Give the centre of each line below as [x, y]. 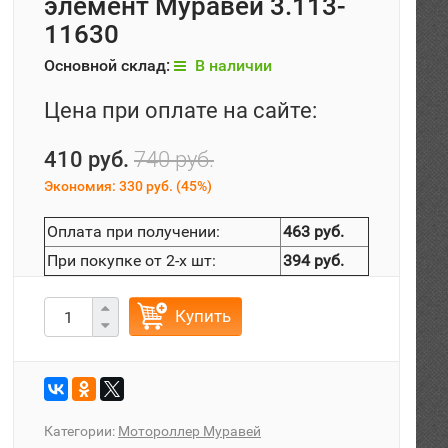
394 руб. [313, 260]
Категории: [81, 431]
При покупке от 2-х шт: [131, 260]
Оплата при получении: [133, 231]
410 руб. [86, 159]
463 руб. [313, 231]
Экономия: [81, 186]
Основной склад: [109, 65]
